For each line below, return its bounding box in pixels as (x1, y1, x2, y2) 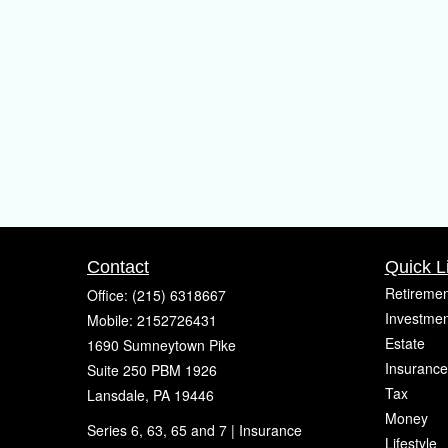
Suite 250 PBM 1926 (87, 360, 217, 380)
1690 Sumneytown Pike (87, 335, 236, 355)
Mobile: (87, 310, 137, 330)
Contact (87, 257, 149, 277)
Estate (384, 333, 425, 353)
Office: (87, 285, 132, 305)
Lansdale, (87, 385, 149, 405)
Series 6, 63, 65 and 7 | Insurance (87, 420, 302, 440)
